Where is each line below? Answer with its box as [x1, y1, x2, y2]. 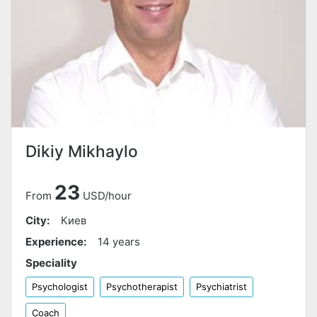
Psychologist [32, 281, 88, 293]
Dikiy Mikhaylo [25, 142, 138, 161]
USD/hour [83, 189, 132, 203]
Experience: [25, 235, 86, 249]
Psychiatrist [196, 281, 247, 293]
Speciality [25, 256, 77, 270]
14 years [98, 235, 140, 249]
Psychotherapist [106, 281, 178, 293]
